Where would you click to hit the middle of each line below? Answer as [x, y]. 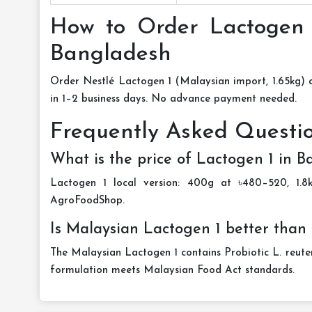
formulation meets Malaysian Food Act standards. [172, 271]
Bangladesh [111, 54]
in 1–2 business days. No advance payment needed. [173, 99]
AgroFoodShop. [87, 201]
